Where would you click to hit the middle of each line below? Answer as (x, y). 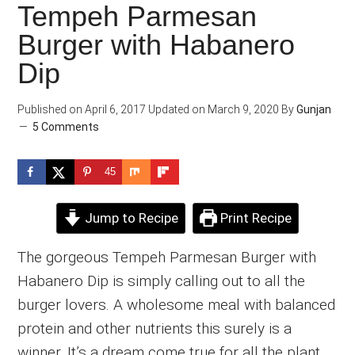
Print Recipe (254, 218)
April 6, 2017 (115, 109)
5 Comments (66, 127)
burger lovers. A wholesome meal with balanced (177, 304)
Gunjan (314, 109)
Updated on (177, 109)
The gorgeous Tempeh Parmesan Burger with (167, 257)
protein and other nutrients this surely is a (155, 328)
